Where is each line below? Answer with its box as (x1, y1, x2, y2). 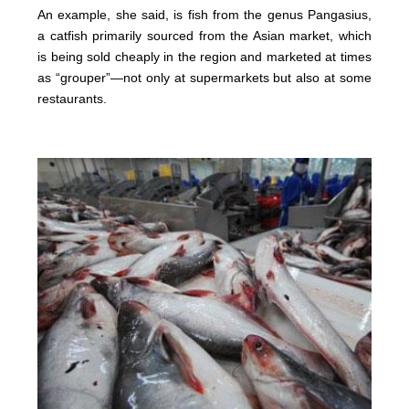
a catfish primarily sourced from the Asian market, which (37, 27, 372, 43)
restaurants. (37, 90, 108, 106)
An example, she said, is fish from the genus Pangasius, (37, 6, 372, 22)
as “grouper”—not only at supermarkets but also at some (37, 69, 372, 85)
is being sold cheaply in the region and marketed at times (37, 48, 372, 64)
